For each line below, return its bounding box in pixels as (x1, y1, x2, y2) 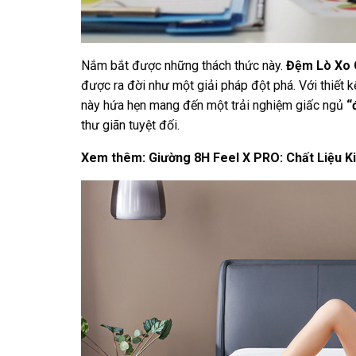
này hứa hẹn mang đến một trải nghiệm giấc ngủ (81, 97, 346, 113)
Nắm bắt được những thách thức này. (81, 57, 286, 73)
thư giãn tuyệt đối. (81, 117, 180, 133)
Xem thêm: (81, 149, 149, 165)
